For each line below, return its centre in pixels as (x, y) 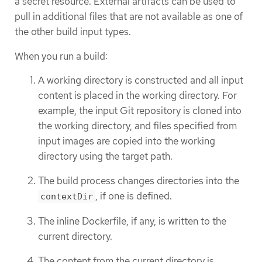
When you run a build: (61, 56)
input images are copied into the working (127, 141)
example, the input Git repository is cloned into (140, 110)
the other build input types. (73, 32)
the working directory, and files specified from (137, 125)
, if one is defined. (134, 196)
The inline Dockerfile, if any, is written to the (132, 221)
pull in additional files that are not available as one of (129, 17)
